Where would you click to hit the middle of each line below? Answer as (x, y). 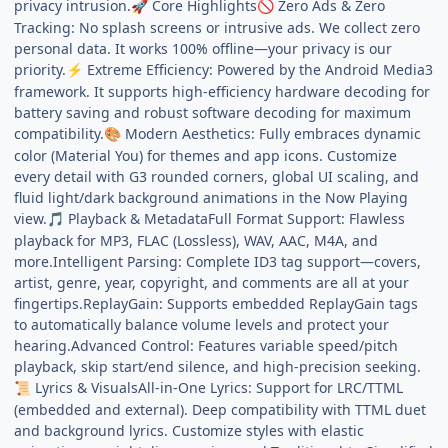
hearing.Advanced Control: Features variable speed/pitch (206, 345)
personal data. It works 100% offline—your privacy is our (203, 48)
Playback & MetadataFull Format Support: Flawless (235, 218)
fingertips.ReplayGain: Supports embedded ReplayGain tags (216, 303)
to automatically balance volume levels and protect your (202, 324)
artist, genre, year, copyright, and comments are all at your (212, 282)
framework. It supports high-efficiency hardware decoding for (222, 91)
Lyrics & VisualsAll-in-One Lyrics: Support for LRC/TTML (217, 387)
